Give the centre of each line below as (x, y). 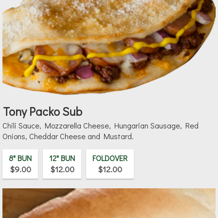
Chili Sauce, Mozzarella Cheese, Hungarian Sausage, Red (100, 126)
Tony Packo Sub (43, 111)
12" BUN (62, 158)
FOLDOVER (110, 158)
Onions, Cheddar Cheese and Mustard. (68, 136)
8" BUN (20, 158)
